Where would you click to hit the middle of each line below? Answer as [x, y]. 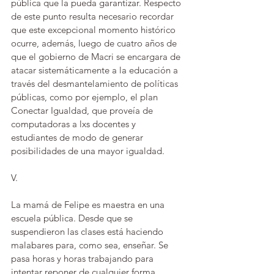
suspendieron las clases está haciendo [88, 231]
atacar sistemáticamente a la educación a [96, 70]
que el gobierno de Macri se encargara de [97, 57]
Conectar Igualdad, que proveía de [83, 110]
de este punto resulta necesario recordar [94, 16]
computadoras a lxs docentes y [75, 124]
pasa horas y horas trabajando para [83, 258]
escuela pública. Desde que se [73, 218]
